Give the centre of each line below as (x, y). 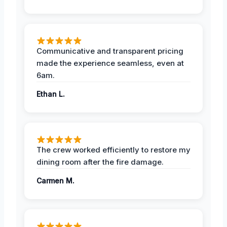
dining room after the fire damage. (100, 162)
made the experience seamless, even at (110, 63)
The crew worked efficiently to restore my (113, 150)
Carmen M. (55, 181)
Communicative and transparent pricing (110, 51)
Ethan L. (51, 94)
